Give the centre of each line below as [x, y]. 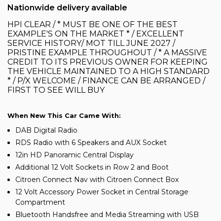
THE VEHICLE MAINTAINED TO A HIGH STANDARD [109, 72]
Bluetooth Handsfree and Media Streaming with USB [107, 215]
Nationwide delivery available [67, 8]
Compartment [40, 203]
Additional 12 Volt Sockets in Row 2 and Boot [92, 167]
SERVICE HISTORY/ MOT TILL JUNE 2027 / [91, 43]
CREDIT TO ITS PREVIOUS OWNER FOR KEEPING [108, 62]
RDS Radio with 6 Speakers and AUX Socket [91, 143]
